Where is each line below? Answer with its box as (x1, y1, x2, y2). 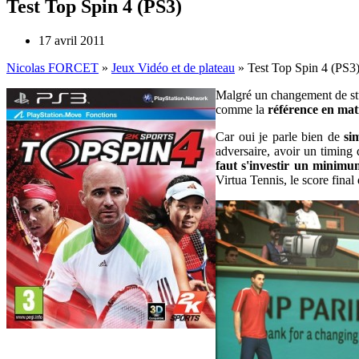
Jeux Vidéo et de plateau (111, 60, 235, 75)
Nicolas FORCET (6, 60, 99, 75)
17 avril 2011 (38, 33, 105, 47)
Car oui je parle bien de (216, 129, 344, 143)
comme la (216, 102, 268, 116)
